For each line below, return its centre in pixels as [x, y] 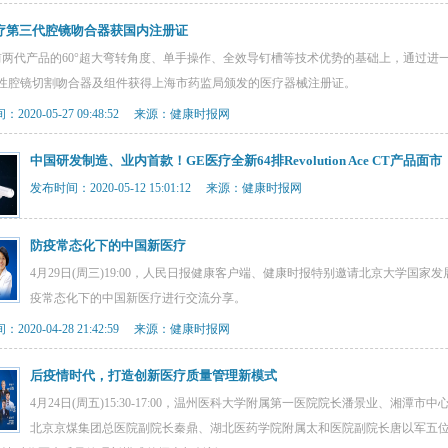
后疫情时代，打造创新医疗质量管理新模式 [153, 375]
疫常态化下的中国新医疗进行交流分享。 [138, 298]
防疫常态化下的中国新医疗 [108, 245]
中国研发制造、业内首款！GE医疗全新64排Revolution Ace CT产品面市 [236, 160]
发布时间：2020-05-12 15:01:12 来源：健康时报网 [166, 188]
